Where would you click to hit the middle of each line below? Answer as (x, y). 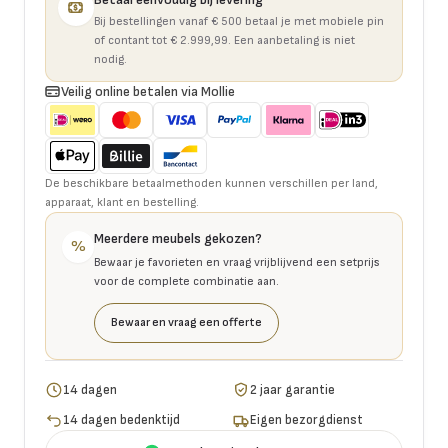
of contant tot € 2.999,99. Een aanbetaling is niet (224, 40)
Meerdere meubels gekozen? (178, 238)
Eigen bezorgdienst (307, 420)
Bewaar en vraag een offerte (186, 322)
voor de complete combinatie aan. (186, 281)
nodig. (110, 59)
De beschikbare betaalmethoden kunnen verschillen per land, (211, 183)
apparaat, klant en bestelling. (122, 202)
